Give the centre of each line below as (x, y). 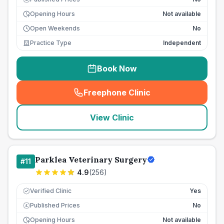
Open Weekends (55, 28)
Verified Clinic (51, 191)
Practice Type (51, 43)
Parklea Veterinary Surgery (91, 159)
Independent (182, 43)
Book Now (117, 68)
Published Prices (55, 205)
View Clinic (112, 117)
